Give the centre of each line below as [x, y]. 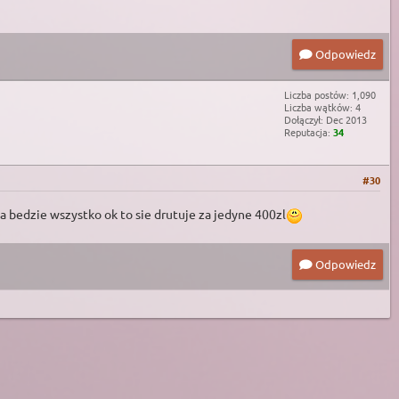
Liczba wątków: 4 [322, 107]
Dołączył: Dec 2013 [326, 120]
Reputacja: [309, 132]
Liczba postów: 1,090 [330, 95]
